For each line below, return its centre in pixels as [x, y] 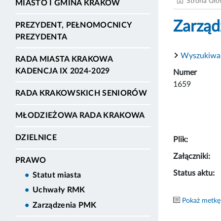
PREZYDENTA [41, 37]
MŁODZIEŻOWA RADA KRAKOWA [80, 116]
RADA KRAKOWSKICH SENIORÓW [81, 93]
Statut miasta [57, 175]
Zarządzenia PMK [65, 205]
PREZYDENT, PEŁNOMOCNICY [74, 25]
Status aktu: [194, 173]
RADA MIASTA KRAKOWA [64, 59]
